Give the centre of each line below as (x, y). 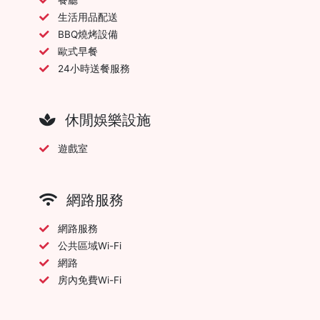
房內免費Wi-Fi (90, 280)
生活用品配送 (88, 17)
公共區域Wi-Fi (90, 245)
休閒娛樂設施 (106, 120)
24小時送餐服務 (94, 68)
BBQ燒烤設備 (88, 34)
